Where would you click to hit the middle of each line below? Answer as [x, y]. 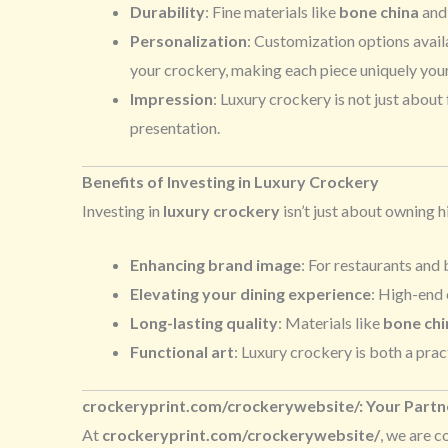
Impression [171, 98]
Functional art [182, 352]
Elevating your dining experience [250, 294]
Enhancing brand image [215, 265]
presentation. [175, 127]
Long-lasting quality [204, 323]
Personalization [188, 40]
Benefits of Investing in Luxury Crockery [230, 181]
